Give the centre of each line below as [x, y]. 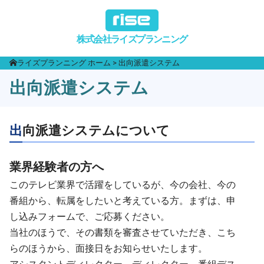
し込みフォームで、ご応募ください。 [90, 217]
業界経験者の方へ [57, 167]
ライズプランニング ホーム [64, 63]
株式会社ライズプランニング [132, 39]
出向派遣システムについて [96, 131]
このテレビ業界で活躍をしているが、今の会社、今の [123, 185]
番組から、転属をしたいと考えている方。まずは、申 [123, 201]
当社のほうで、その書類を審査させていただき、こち [123, 233]
